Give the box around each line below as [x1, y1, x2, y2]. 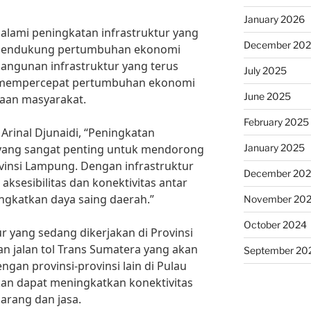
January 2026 [243, 13, 305, 25]
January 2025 [243, 142, 305, 153]
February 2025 [243, 116, 309, 128]
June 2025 [243, 90, 291, 102]
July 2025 [243, 65, 287, 76]
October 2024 [243, 219, 307, 230]
